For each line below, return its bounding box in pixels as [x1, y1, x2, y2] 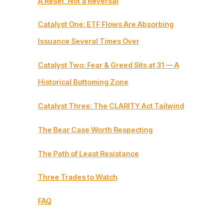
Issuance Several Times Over [37, 37, 139, 46]
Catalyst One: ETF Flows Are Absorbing [37, 20, 174, 29]
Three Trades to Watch [37, 173, 117, 182]
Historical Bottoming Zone [37, 78, 128, 87]
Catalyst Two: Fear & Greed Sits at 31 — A [37, 61, 179, 70]
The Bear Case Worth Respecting [37, 125, 153, 134]
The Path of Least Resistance [37, 149, 139, 158]
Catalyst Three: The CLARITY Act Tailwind [37, 101, 184, 110]
